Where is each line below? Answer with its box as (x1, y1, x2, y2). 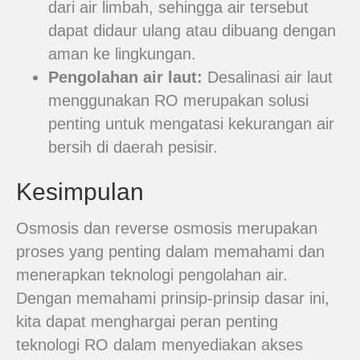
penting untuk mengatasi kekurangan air (48, 115, 334, 133)
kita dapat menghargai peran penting (16, 313, 278, 330)
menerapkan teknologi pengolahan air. (16, 266, 288, 284)
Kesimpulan (16, 178, 144, 205)
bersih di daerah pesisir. (48, 138, 218, 156)
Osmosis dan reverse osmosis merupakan (16, 219, 317, 237)
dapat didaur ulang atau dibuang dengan (48, 22, 336, 39)
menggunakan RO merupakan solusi (48, 92, 309, 109)
